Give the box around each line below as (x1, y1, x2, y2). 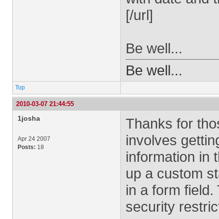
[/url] (126, 7, 153, 23)
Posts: (18, 144, 36, 151)
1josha (18, 114, 40, 122)
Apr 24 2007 (18, 135, 50, 142)
